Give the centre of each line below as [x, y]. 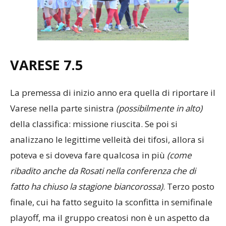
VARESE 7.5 [46, 65]
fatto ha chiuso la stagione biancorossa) [87, 187]
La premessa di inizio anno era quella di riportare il [113, 93]
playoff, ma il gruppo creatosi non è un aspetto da [110, 218]
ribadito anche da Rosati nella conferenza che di [103, 171]
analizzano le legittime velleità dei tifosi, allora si [107, 140]
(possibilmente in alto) [159, 108]
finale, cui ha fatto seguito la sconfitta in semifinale [111, 202]
